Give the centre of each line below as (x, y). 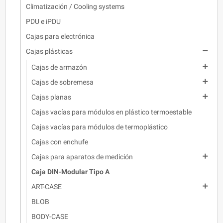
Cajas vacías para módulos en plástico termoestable (111, 112)
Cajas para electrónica (60, 37)
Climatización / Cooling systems (75, 7)
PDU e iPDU (43, 22)
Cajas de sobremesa (62, 82)
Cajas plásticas (49, 52)
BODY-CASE (50, 217)
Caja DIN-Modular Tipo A (70, 172)
